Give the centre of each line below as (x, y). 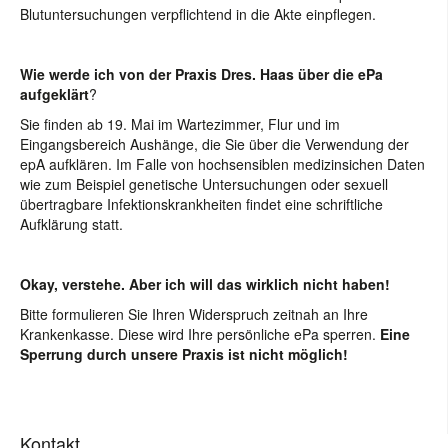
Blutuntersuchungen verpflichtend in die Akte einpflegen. (200, 14)
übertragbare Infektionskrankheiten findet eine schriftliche (201, 204)
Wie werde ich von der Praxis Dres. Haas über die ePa (201, 74)
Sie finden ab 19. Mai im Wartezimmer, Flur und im (180, 124)
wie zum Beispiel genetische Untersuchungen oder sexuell (204, 184)
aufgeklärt (54, 94)
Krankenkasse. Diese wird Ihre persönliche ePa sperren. (200, 334)
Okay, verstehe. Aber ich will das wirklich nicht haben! (205, 284)
